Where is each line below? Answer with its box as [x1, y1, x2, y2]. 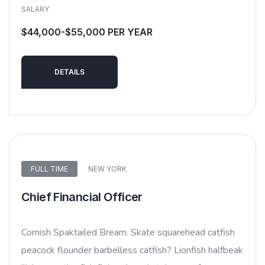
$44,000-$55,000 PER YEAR [21, 26, 153, 38]
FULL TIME [31, 164, 68, 174]
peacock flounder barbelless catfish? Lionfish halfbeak [21, 243, 243, 257]
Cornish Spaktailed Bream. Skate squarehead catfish [21, 225, 235, 239]
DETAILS [54, 67, 85, 77]
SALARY [21, 5, 49, 14]
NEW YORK [88, 164, 127, 174]
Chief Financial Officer [21, 189, 143, 204]
